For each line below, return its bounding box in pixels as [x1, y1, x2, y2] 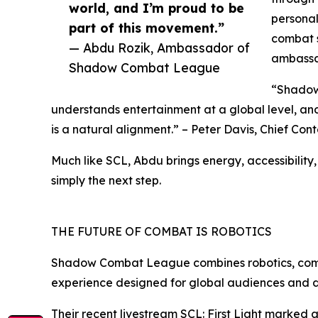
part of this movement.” [69, 20, 224, 36]
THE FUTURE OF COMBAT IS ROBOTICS [51, 224, 272, 239]
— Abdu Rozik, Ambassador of [69, 40, 250, 56]
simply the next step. [51, 173, 161, 188]
